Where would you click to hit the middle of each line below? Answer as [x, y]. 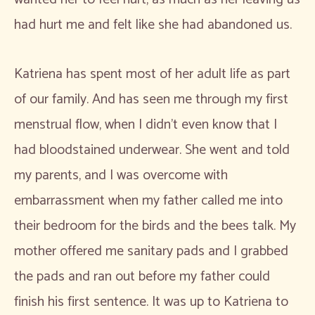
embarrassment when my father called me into [148, 200]
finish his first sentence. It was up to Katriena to [151, 302]
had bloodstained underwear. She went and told [152, 150]
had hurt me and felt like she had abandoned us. [155, 25]
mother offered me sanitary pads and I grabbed [151, 251]
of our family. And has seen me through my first [151, 99]
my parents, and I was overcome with [121, 175]
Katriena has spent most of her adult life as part [152, 74]
